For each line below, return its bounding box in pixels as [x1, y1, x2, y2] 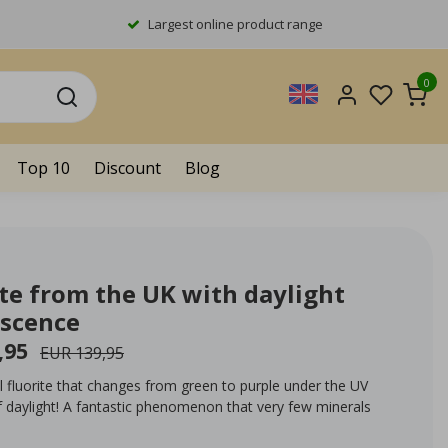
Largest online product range [148, 15, 323, 33]
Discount [94, 157, 161, 179]
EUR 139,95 [40, 342, 124, 364]
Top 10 [17, 157, 70, 179]
